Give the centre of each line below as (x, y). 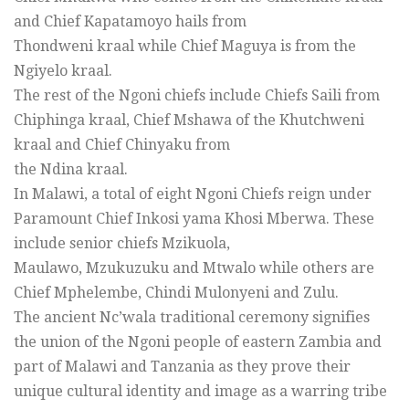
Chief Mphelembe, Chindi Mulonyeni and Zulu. (176, 292)
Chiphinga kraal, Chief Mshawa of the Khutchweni (189, 120)
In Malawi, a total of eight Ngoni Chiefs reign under (193, 194)
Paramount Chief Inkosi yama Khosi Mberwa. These (194, 218)
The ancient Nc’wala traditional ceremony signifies (192, 317)
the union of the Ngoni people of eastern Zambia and (198, 341)
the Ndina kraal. (71, 169)
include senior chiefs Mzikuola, (122, 243)
